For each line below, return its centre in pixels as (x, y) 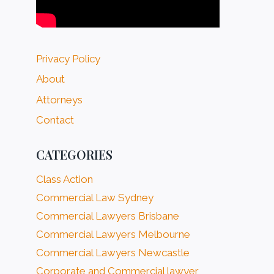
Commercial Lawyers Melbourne (113, 235)
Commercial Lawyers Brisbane (108, 216)
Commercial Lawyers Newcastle (113, 253)
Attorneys (60, 99)
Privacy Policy (68, 58)
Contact (55, 120)
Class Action (65, 180)
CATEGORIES (75, 155)
